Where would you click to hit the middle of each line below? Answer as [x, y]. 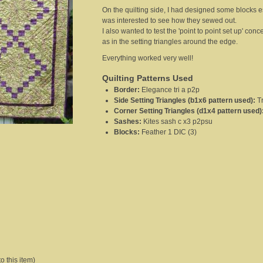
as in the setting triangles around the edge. [170, 42]
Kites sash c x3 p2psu [178, 122]
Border [126, 90]
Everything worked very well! [148, 58]
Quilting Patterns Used [148, 78]
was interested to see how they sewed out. [169, 21]
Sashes [127, 122]
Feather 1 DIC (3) [169, 132]
